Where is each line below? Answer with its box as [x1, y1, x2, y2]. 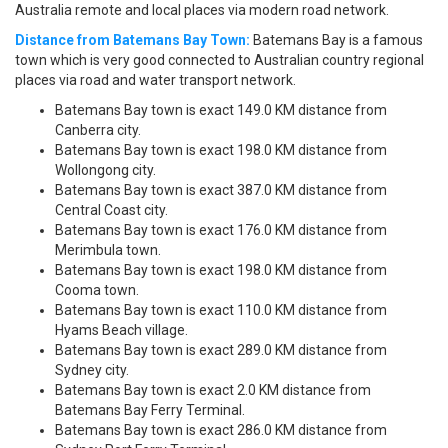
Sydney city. [55, 362, 129, 379]
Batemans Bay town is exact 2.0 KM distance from [55, 382, 371, 399]
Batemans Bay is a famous [250, 32, 423, 49]
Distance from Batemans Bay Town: [15, 32, 250, 49]
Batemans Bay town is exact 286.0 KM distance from [55, 422, 387, 439]
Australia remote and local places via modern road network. [15, 2, 389, 19]
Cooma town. [55, 282, 139, 299]
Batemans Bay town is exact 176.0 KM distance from [55, 222, 387, 239]
